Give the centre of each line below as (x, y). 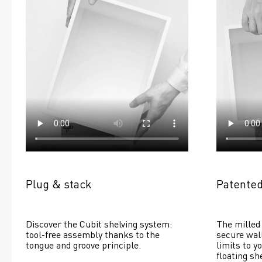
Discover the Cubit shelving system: (99, 223)
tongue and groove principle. (83, 244)
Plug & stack (59, 183)
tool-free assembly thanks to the (93, 234)
